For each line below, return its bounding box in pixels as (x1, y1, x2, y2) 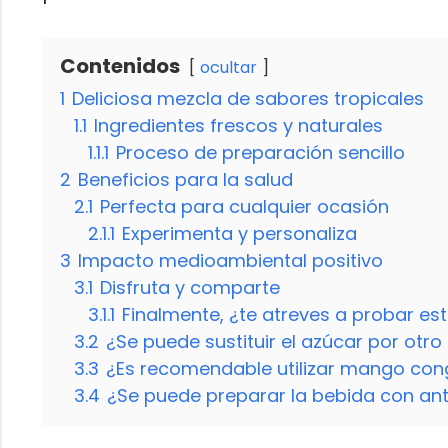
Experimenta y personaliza (122, 221, 357, 247)
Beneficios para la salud (78, 167, 293, 193)
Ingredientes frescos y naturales (94, 113, 383, 139)
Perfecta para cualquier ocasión (100, 194, 389, 220)
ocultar (200, 56, 257, 80)
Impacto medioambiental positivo (78, 248, 383, 274)
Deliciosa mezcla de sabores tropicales (72, 86, 424, 112)
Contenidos (60, 52, 180, 81)
